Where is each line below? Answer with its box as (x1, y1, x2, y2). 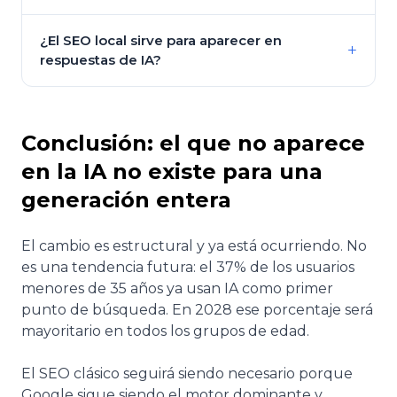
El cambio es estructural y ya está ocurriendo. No (21, 237, 367, 254)
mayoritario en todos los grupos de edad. (21, 322, 309, 339)
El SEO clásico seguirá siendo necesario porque (21, 364, 353, 382)
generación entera (21, 186, 231, 213)
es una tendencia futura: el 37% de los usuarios (21, 258, 354, 276)
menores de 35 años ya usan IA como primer (21, 279, 333, 297)
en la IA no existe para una (21, 158, 323, 184)
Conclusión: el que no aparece (21, 129, 365, 156)
